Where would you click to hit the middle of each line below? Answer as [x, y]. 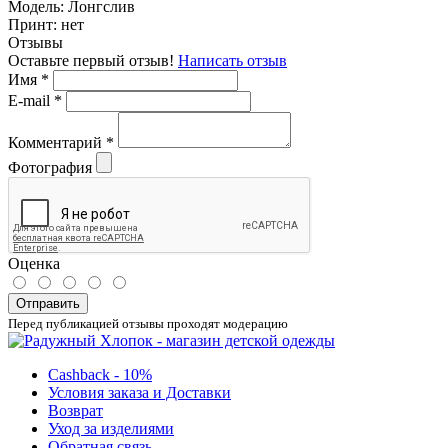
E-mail [31, 100]
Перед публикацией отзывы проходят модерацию [148, 323]
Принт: [34, 24]
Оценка [34, 263]
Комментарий [57, 142]
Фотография [50, 167]
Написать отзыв [232, 60]
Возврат [75, 410]
